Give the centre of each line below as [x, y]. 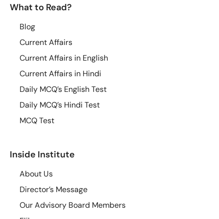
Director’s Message [54, 189]
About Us [36, 174]
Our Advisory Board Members [73, 205]
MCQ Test [37, 120]
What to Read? [41, 7]
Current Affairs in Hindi [60, 73]
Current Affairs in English [64, 58]
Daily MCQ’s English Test [63, 89]
